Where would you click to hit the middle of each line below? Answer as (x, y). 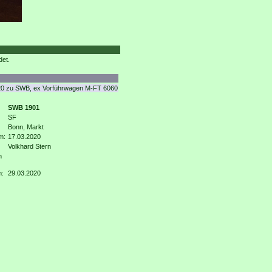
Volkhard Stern (29, 146)
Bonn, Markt (25, 127)
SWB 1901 (23, 107)
